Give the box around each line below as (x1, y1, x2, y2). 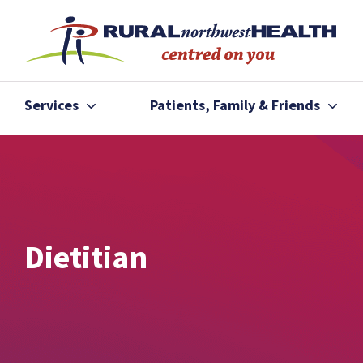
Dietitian (24, 236, 147, 277)
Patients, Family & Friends (149, 96, 320, 114)
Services (24, 96, 79, 114)
